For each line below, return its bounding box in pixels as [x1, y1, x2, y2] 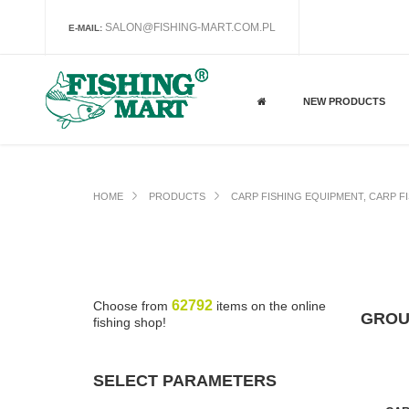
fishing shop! [93, 315, 166, 330]
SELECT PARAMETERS [93, 372, 277, 390]
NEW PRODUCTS [303, 96, 386, 107]
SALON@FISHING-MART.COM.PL [105, 21, 276, 34]
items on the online [213, 299, 326, 313]
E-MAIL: [68, 23, 102, 33]
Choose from [93, 299, 172, 313]
